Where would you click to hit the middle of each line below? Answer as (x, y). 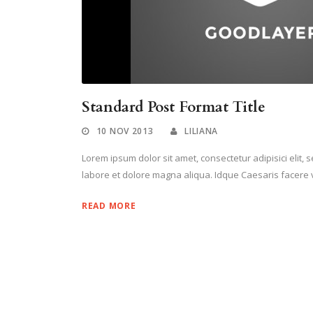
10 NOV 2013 (125, 131)
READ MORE (109, 206)
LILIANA (202, 131)
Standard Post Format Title (174, 108)
